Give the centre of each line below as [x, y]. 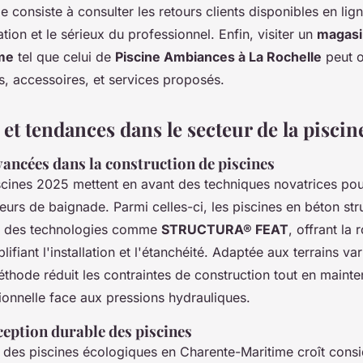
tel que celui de [64, 56]
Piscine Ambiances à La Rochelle [218, 56]
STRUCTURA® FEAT [225, 229]
